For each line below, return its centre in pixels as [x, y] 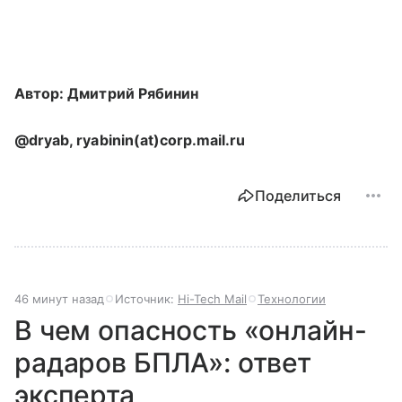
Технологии [292, 298]
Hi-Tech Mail [212, 298]
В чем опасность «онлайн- [191, 330]
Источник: [146, 298]
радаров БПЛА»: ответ [163, 362]
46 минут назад [59, 298]
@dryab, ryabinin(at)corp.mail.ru [130, 140]
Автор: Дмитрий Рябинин [107, 93]
